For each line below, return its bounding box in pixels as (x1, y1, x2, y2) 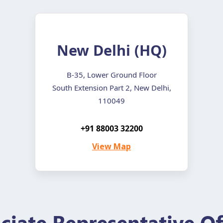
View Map (92, 140, 131, 152)
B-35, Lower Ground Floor (66, 69, 157, 80)
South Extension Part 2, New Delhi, (52, 82, 171, 93)
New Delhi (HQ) (56, 40, 167, 60)
